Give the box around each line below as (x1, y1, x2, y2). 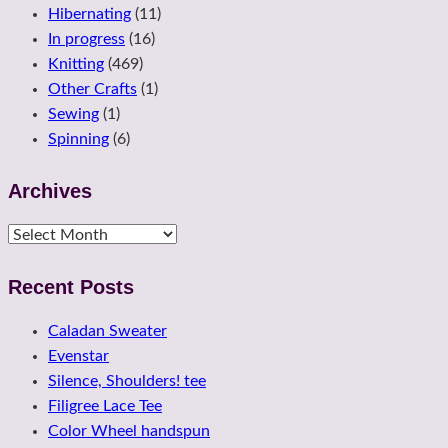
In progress (48, 31, 125, 48)
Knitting (48, 56, 104, 73)
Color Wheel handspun (48, 422, 210, 439)
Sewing (48, 106, 99, 123)
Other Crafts (48, 81, 137, 98)
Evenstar (48, 347, 109, 364)
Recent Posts (8, 276, 134, 299)
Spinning (48, 131, 109, 148)
